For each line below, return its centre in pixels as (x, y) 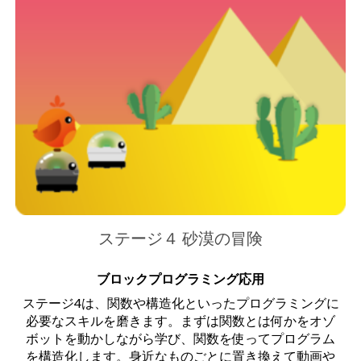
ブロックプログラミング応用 (180, 278)
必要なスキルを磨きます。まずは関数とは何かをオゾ (180, 320)
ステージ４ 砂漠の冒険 (180, 237)
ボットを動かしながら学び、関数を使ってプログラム (180, 338)
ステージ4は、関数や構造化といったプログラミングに (180, 302)
